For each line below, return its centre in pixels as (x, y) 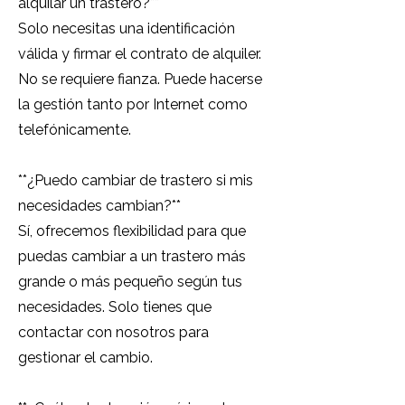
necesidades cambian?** (99, 206)
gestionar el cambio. (85, 358)
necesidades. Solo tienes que (115, 307)
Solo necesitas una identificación (127, 28)
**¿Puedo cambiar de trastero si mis (136, 180)
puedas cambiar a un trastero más (132, 256)
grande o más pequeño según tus (130, 282)
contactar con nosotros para (113, 332)
